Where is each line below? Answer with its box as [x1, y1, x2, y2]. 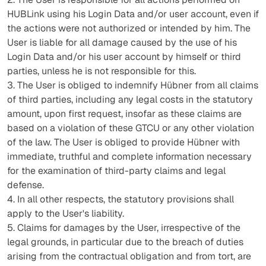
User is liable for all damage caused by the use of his [7, 36, 237, 49]
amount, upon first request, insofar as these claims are [7, 107, 242, 120]
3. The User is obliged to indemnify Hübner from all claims [7, 79, 258, 91]
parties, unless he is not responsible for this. [7, 65, 196, 77]
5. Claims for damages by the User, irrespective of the [7, 221, 240, 234]
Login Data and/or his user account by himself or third [7, 50, 241, 63]
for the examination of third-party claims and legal [7, 164, 226, 177]
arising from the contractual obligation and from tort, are [7, 250, 251, 262]
